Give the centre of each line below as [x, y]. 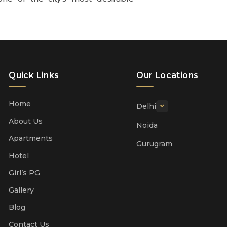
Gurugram [155, 144]
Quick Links [34, 75]
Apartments [31, 139]
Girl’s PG [25, 173]
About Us [26, 121]
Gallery [22, 190]
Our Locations [167, 75]
